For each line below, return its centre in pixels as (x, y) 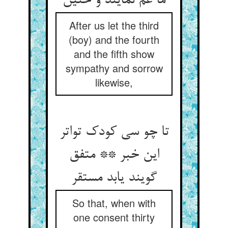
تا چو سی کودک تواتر (114, 132)
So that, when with (114, 203)
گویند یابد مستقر (114, 178)
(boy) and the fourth (114, 39)
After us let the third (114, 25)
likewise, (114, 82)
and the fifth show (114, 54)
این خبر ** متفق (114, 155)
